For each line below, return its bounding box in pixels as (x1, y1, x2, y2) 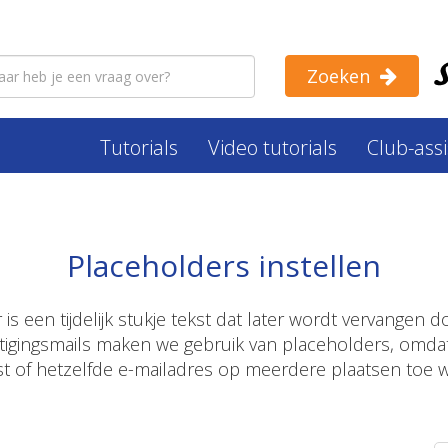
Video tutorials (208, 134, 337, 161)
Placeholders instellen (67, 245, 381, 286)
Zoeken (306, 64, 370, 88)
